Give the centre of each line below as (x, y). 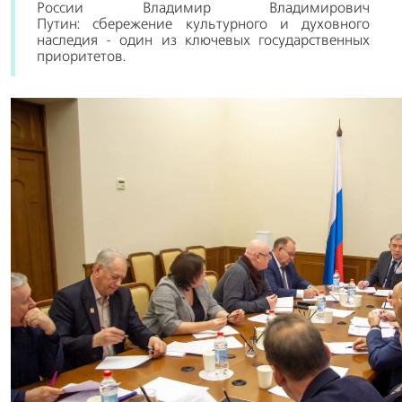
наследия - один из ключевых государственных (203, 42)
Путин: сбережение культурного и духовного (203, 26)
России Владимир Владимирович (203, 9)
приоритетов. (81, 58)
